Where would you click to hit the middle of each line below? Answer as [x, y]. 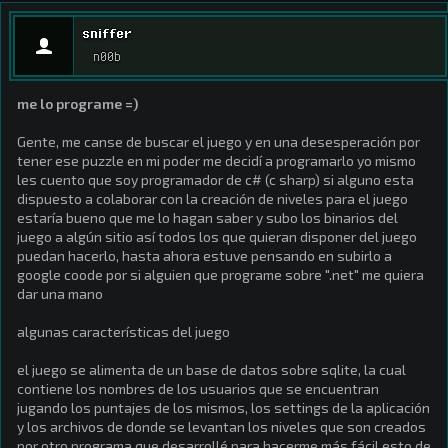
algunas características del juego [123, 331]
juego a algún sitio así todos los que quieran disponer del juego [217, 236]
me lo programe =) [77, 103]
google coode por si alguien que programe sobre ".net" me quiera [220, 274]
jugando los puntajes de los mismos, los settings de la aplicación [223, 407]
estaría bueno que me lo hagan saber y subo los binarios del [207, 217]
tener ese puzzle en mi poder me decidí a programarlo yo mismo [216, 160]
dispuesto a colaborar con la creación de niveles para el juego [212, 198]
